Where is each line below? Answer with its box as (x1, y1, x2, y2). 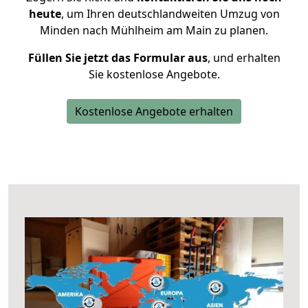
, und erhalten (207, 50, 280, 65)
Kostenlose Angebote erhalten (75, 104, 233, 119)
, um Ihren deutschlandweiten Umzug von (60, 6, 280, 21)
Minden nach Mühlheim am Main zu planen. (40, 23, 268, 38)
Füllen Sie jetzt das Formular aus (27, 50, 208, 65)
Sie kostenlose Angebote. (88, 67, 220, 82)
